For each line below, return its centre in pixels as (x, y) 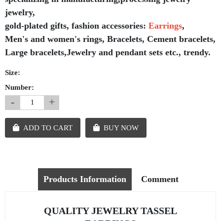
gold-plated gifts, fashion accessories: (77, 26)
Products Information (85, 179)
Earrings (165, 26)
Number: (19, 88)
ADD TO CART (48, 128)
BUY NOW (121, 128)
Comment (160, 179)
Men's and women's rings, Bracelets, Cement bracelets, (110, 39)
